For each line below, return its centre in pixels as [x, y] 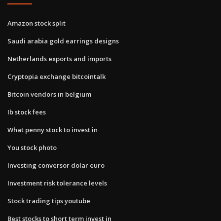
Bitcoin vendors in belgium [49, 94]
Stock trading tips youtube [49, 201]
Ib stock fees [27, 112]
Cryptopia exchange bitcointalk [56, 76]
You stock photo [32, 147]
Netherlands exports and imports [59, 58]
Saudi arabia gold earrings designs [63, 41]
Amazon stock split [37, 23]
